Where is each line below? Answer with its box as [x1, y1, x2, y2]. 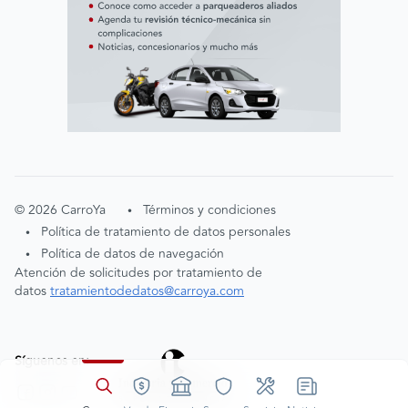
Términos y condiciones [143, 199, 276, 219]
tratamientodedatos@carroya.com [50, 280, 244, 301]
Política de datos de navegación [41, 243, 224, 263]
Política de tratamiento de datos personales [41, 221, 291, 241]
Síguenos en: [15, 352, 89, 372]
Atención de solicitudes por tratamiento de [15, 262, 262, 282]
